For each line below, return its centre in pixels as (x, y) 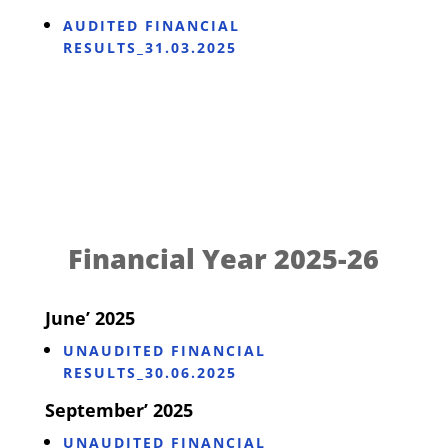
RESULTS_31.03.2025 (149, 47)
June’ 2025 (89, 317)
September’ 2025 (118, 409)
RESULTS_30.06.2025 (149, 372)
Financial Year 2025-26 (224, 258)
